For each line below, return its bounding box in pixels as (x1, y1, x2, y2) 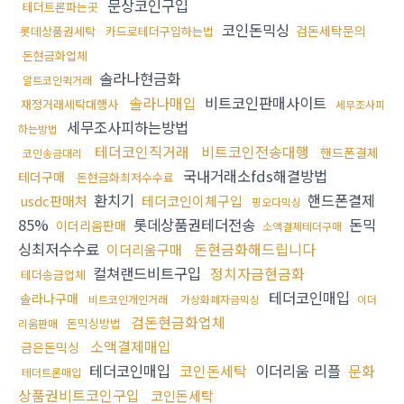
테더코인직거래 (95, 141, 189, 163)
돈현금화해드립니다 (194, 238, 316, 261)
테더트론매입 (22, 364, 81, 381)
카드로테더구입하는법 (106, 23, 214, 41)
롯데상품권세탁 (20, 23, 96, 41)
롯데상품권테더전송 (129, 214, 260, 236)
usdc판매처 (20, 191, 87, 211)
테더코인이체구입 (142, 191, 243, 211)
